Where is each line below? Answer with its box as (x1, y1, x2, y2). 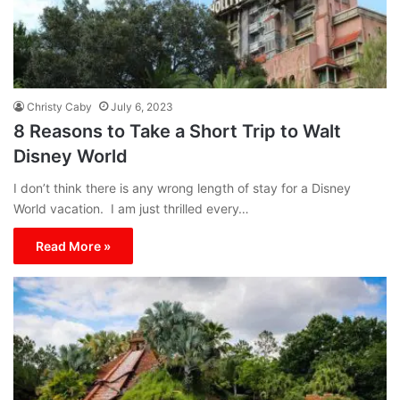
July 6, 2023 (111, 100, 173, 114)
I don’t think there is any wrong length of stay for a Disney (13, 180, 351, 196)
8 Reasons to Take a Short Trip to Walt (13, 121, 341, 143)
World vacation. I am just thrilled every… (13, 201, 249, 217)
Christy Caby (27, 100, 92, 114)
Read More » (36, 238, 111, 254)
